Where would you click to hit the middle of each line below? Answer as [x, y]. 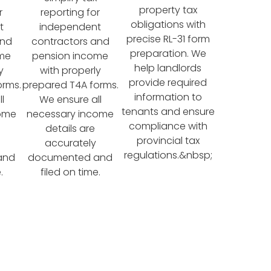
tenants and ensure [168, 111]
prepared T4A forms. [70, 85]
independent [70, 27]
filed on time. [70, 172]
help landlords [168, 68]
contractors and [70, 41]
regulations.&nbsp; [168, 155]
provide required [168, 82]
